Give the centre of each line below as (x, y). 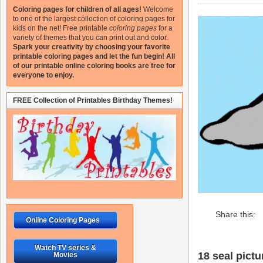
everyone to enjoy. (43, 75)
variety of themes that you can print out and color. (90, 38)
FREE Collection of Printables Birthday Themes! (93, 100)
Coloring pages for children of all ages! (77, 9)
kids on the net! (37, 28)
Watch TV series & (65, 248)
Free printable (85, 28)
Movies (65, 255)
